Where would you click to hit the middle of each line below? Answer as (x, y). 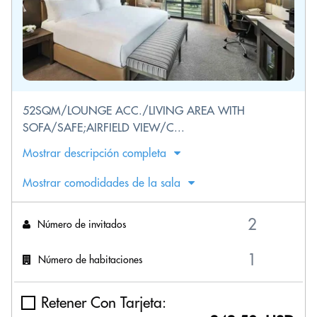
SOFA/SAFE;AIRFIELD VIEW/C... (104, 127)
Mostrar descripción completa (94, 153)
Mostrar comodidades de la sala (102, 183)
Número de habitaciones (90, 259)
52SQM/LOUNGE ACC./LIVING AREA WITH (134, 110)
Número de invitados (82, 224)
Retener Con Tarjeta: (104, 302)
